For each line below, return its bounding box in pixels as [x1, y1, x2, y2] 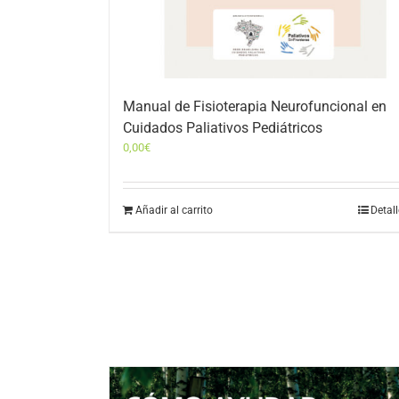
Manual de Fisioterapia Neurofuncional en [123, 97, 387, 115]
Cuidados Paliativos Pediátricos [123, 118, 322, 136]
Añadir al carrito [135, 203, 213, 216]
